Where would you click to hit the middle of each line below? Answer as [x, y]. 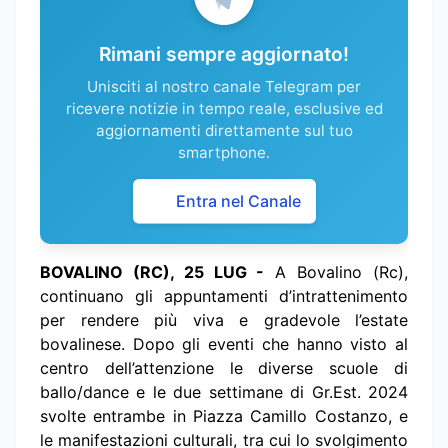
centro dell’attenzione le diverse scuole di [224, 368]
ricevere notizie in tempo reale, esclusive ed [224, 109]
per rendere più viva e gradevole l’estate [224, 320]
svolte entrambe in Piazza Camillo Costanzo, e [224, 416]
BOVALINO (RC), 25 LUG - [152, 272]
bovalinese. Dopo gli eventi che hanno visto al [224, 344]
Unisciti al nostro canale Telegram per [224, 87]
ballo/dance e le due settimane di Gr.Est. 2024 [224, 392]
